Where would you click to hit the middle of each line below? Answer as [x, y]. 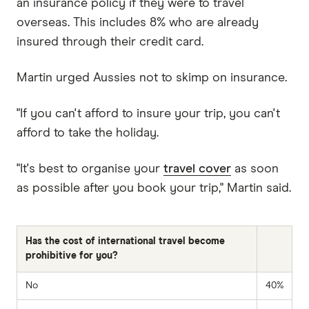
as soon [255, 169]
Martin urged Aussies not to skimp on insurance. [152, 78]
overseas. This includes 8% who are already [138, 22]
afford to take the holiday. [88, 133]
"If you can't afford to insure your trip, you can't [148, 113]
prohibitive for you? [72, 256]
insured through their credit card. [110, 42]
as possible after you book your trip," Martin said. [154, 188]
